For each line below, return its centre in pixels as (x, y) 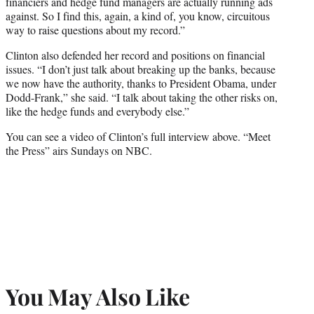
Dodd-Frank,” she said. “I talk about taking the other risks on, (142, 97)
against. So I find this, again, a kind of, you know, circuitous (138, 15)
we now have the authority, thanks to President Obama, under (141, 83)
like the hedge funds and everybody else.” (97, 111)
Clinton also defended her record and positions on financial (135, 55)
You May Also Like (98, 296)
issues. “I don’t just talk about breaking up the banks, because (141, 69)
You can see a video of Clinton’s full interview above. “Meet (138, 136)
